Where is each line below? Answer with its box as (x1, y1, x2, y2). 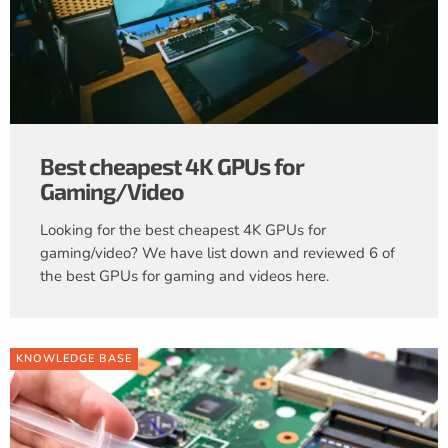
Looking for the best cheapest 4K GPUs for (40, 219, 326, 240)
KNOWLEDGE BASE (16, 350, 132, 366)
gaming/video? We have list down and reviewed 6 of (40, 242, 395, 263)
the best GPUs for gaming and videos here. (40, 265, 329, 286)
